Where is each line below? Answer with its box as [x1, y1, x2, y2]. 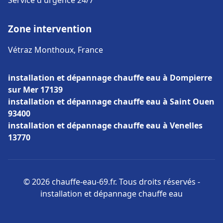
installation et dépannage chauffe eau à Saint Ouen [8, 96, 215, 107]
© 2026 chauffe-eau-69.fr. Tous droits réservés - [23, 176, 200, 187]
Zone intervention [8, 22, 92, 35]
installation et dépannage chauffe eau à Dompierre [8, 72, 212, 83]
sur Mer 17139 [8, 84, 63, 95]
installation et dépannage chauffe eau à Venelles [8, 120, 203, 131]
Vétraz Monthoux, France [8, 44, 103, 55]
